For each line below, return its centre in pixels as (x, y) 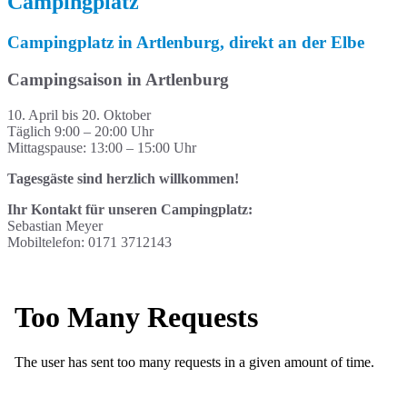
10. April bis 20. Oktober (79, 114)
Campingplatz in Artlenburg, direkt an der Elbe (186, 43)
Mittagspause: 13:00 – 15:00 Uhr (102, 147)
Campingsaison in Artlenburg (118, 79)
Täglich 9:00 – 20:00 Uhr (80, 131)
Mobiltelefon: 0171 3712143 (89, 242)
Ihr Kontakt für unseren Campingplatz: (130, 209)
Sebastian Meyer (55, 225)
